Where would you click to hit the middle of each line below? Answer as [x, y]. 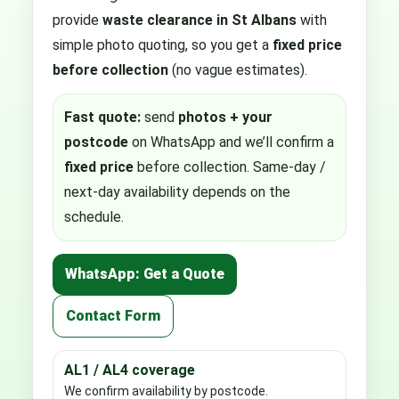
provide [77, 20]
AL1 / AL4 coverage [130, 370]
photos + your [225, 117]
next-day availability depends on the [177, 191]
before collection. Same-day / [230, 167]
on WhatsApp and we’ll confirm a [231, 142]
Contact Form [113, 315]
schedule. [94, 216]
